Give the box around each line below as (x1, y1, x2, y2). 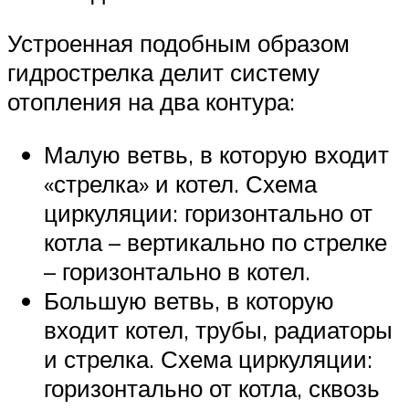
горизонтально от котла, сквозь (44, 372, 380, 403)
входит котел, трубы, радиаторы (44, 314, 393, 344)
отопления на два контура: (7, 87, 295, 117)
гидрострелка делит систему (7, 58, 320, 88)
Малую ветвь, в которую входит (44, 139, 389, 169)
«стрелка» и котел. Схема (44, 168, 317, 198)
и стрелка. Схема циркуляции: (44, 343, 372, 373)
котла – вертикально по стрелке (44, 226, 387, 257)
